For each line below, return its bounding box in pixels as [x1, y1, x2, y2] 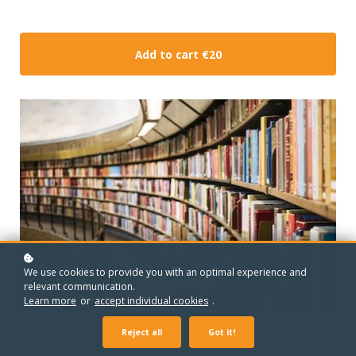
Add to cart [134, 47, 199, 62]
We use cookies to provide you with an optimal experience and [24, 265, 307, 279]
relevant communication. [24, 280, 135, 293]
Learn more [24, 294, 76, 308]
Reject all [121, 327, 162, 338]
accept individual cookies [95, 294, 208, 308]
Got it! [207, 327, 235, 338]
